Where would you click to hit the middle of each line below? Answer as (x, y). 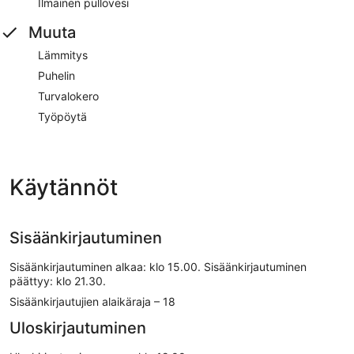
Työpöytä (62, 116)
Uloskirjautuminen (78, 328)
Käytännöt (64, 187)
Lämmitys (63, 55)
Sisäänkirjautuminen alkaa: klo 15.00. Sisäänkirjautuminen (158, 266)
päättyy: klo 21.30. (58, 281)
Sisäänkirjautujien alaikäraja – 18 (92, 301)
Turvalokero (68, 96)
